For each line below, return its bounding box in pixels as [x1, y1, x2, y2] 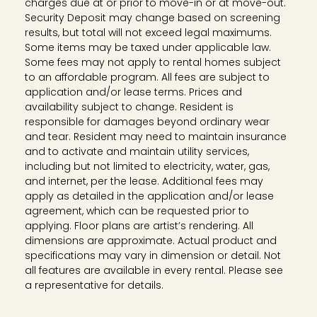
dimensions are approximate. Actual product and [24, 234, 277, 248]
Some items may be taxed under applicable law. [24, 40, 271, 55]
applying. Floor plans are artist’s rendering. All [24, 219, 253, 234]
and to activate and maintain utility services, [24, 144, 249, 159]
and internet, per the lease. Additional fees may [24, 174, 263, 189]
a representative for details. [24, 278, 163, 293]
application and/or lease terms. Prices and [24, 85, 242, 100]
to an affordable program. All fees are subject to [24, 70, 270, 85]
